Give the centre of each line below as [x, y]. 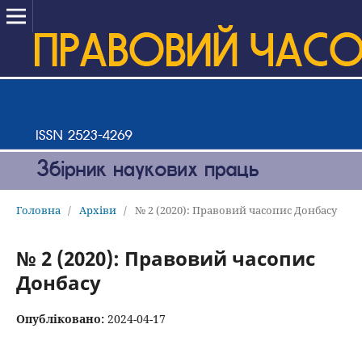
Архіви [97, 210]
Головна [38, 210]
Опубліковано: [61, 318]
